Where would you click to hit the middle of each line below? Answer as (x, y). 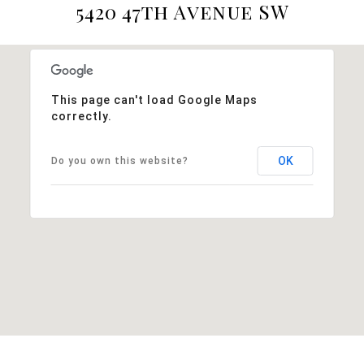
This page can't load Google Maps (154, 100)
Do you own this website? (119, 160)
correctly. (81, 116)
